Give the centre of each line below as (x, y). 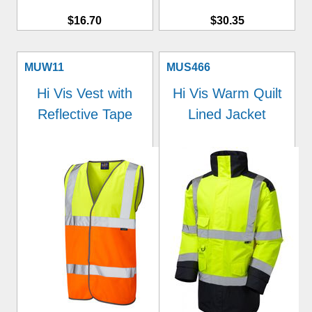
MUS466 (189, 67)
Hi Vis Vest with (85, 93)
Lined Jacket (227, 114)
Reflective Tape (85, 114)
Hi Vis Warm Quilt (227, 93)
